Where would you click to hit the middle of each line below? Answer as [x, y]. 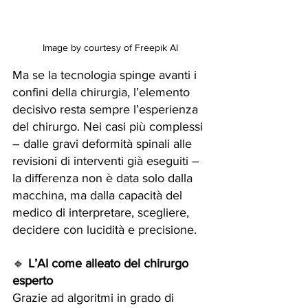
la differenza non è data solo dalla [104, 178]
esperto [33, 280]
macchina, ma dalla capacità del [99, 195]
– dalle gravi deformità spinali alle [104, 144]
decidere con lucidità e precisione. [104, 230]
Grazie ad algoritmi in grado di [95, 298]
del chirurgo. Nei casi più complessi [109, 126]
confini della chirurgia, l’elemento [103, 92]
